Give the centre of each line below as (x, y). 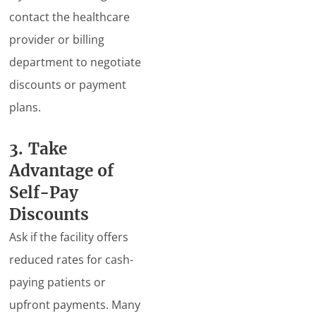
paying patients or (58, 282)
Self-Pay (44, 193)
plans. (25, 108)
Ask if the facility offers (69, 237)
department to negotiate (75, 62)
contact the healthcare (70, 17)
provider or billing (57, 40)
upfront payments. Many (75, 305)
